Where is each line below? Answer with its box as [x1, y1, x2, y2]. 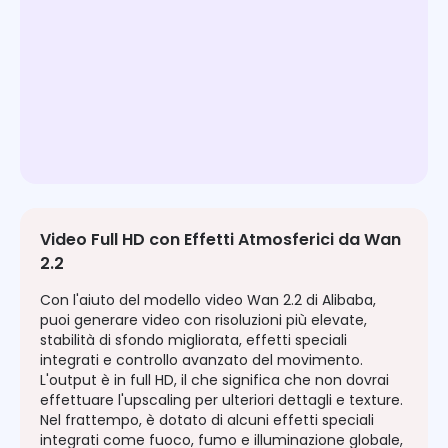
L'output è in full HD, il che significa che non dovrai [40, 370, 389, 391]
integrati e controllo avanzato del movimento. [40, 350, 363, 371]
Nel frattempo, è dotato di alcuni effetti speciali [40, 410, 374, 431]
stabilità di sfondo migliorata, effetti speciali [40, 330, 347, 351]
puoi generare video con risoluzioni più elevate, [40, 310, 367, 331]
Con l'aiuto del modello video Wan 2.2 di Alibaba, [40, 290, 376, 311]
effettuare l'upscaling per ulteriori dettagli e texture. [40, 390, 403, 411]
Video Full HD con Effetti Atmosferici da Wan [40, 228, 401, 252]
